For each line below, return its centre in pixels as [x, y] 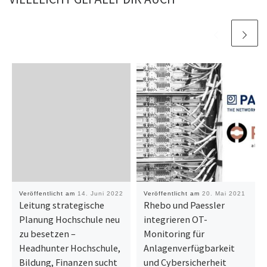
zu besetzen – [47, 234]
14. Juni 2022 [100, 194]
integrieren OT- [175, 220]
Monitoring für [174, 234]
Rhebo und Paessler [184, 205]
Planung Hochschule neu [69, 220]
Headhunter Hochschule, [69, 248]
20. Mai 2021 [223, 194]
